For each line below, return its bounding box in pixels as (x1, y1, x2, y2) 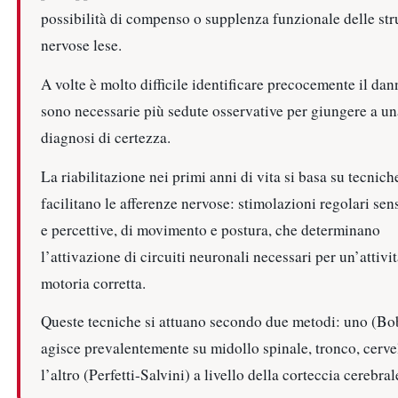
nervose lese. (40, 35, 122, 56)
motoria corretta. (40, 272, 146, 293)
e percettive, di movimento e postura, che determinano (40, 219, 380, 240)
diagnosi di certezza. (40, 126, 171, 147)
